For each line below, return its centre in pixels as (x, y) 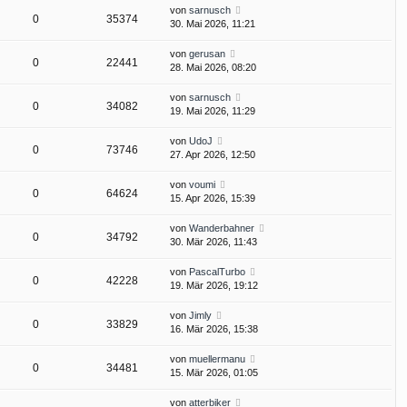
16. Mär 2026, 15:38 (214, 329)
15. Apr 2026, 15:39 (213, 199)
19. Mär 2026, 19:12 (214, 286)
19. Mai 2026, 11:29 (213, 111)
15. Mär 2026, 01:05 (214, 373)
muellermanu (217, 359)
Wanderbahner (222, 228)
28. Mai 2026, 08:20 (213, 68)
